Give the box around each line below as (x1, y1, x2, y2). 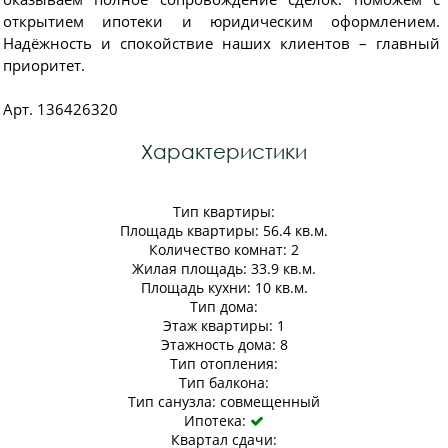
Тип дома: (190, 297, 258, 316)
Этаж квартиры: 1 (163, 316, 285, 335)
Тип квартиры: (173, 202, 275, 221)
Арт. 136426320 (3, 99, 118, 119)
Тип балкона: (179, 373, 269, 392)
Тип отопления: (170, 354, 278, 373)
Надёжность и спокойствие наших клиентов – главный (3, 33, 440, 53)
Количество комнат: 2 (149, 240, 299, 259)
